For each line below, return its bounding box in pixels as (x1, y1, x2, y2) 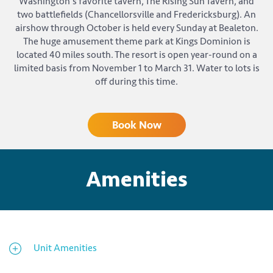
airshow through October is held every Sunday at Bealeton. (15, 22, 258, 35)
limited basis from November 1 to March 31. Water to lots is (13, 62, 260, 75)
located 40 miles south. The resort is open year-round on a (16, 49, 257, 62)
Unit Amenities (34, 242, 97, 255)
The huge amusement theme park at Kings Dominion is (23, 35, 250, 48)
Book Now (112, 118, 161, 132)
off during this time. (95, 76, 178, 88)
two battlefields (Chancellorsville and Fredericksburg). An (17, 9, 256, 21)
